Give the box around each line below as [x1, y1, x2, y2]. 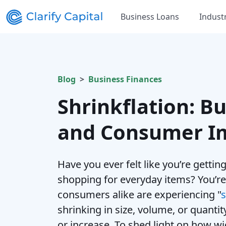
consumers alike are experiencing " [58, 188, 221, 201]
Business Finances [88, 74, 162, 85]
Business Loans [121, 11, 179, 22]
